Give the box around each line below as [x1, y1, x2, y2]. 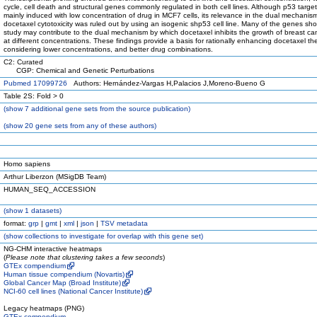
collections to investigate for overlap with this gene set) [23, 232, 203, 240]
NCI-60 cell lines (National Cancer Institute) [4, 287, 143, 295]
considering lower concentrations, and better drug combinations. [4, 45, 213, 53]
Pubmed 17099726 [4, 79, 67, 87]
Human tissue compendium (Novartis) [4, 270, 125, 278]
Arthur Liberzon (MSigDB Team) [4, 173, 106, 180]
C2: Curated [4, 58, 43, 66]
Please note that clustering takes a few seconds [6, 253, 163, 261]
